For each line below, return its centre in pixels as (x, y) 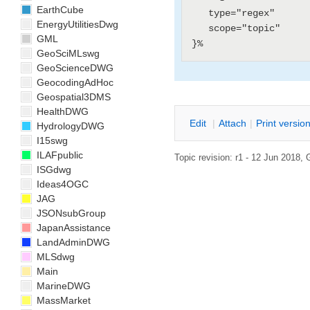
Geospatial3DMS (72, 97)
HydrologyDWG (69, 126)
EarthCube (59, 10)
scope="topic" (200, 29)
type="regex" (200, 13)
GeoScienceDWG (74, 68)
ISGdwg (53, 170)
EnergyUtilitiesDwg (76, 24)
